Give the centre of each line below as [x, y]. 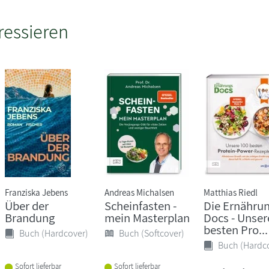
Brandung [30, 217]
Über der [27, 205]
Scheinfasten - [140, 205]
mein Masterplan [147, 217]
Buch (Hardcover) [54, 233]
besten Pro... [235, 229]
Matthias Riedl [230, 192]
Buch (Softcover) [151, 233]
